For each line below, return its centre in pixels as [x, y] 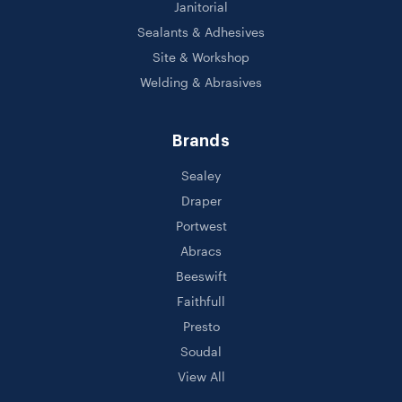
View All [201, 377]
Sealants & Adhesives [201, 32]
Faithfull [201, 301]
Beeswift [201, 276]
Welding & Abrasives [201, 83]
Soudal [201, 352]
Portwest [201, 226]
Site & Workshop [201, 57]
